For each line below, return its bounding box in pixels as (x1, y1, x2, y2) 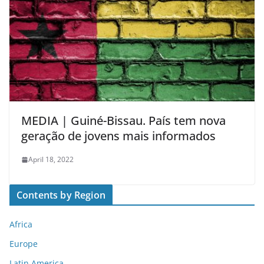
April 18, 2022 (28, 154, 74, 165)
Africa (9, 219, 32, 230)
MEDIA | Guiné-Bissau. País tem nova (21, 113, 226, 129)
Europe (9, 238, 38, 250)
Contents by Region (16, 189, 105, 202)
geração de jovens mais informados (21, 128, 216, 144)
